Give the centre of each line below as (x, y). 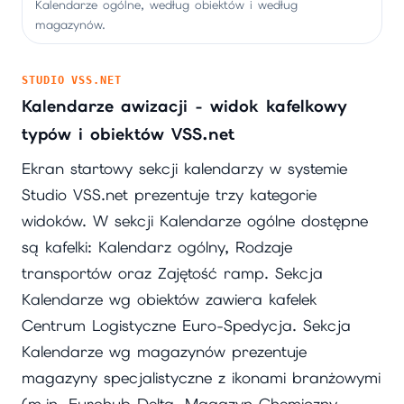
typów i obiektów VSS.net (129, 135)
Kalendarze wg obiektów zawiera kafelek (169, 300)
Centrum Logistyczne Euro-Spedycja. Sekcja (186, 326)
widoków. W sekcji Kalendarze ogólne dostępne (195, 221)
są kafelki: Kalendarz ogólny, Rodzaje (157, 248)
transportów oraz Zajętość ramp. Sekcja (172, 274)
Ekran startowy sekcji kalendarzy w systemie (184, 169)
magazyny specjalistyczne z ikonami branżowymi (201, 378)
